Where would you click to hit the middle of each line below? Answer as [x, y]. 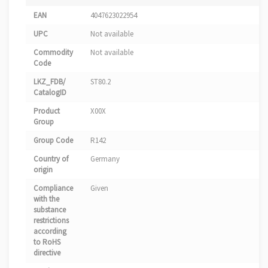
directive [47, 252]
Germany [105, 159]
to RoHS [47, 242]
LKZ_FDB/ [50, 81]
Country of [51, 159]
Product [47, 111]
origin [43, 169]
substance [50, 209]
